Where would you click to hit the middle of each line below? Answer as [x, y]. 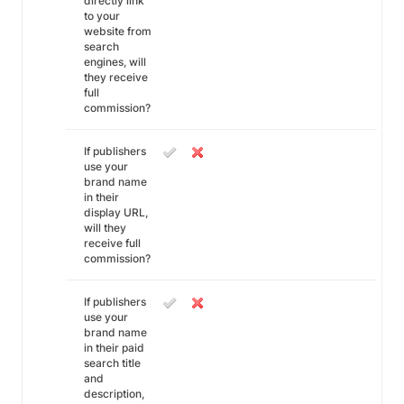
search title [112, 363]
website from [118, 31]
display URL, [116, 212]
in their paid [114, 348]
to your [102, 16]
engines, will [115, 62]
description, [114, 394]
